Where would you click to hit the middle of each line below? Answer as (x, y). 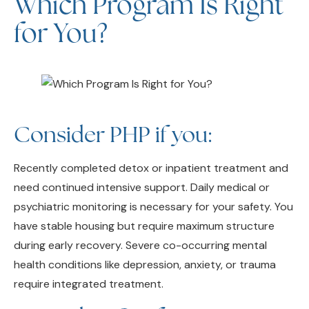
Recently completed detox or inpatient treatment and (151, 146)
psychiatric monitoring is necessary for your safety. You (153, 185)
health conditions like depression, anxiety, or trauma (145, 243)
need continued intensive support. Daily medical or (142, 166)
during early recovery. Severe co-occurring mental (140, 223)
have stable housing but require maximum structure (144, 204)
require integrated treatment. (89, 262)
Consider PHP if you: (113, 113)
